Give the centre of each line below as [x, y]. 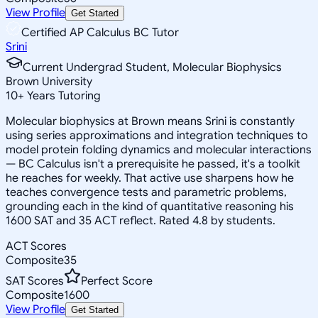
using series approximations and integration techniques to [157, 135]
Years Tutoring [62, 95]
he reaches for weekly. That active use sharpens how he [150, 178]
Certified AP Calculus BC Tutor [100, 32]
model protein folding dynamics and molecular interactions [159, 149]
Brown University [49, 81]
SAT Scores [35, 281]
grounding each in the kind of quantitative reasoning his [150, 206]
